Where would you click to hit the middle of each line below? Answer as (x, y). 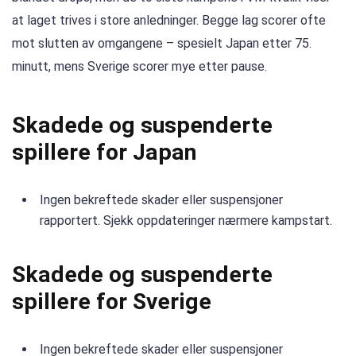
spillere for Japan (104, 153)
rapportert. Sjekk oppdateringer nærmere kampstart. (186, 221)
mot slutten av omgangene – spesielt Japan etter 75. (162, 43)
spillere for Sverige (112, 302)
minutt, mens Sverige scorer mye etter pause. (139, 66)
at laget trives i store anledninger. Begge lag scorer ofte (169, 20)
